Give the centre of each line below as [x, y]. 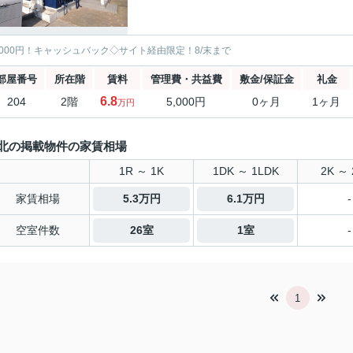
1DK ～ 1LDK [245, 171]
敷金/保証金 [266, 79]
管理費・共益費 [186, 79]
